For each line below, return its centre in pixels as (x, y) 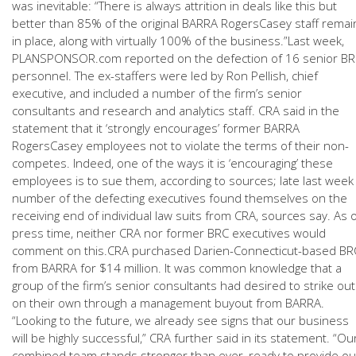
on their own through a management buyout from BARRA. (168, 303)
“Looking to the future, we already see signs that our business (180, 320)
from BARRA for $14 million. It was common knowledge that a (177, 268)
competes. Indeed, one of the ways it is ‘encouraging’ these (172, 163)
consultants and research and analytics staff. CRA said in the (176, 110)
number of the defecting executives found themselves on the (180, 198)
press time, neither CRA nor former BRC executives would (169, 233)
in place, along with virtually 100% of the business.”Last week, (178, 41)
